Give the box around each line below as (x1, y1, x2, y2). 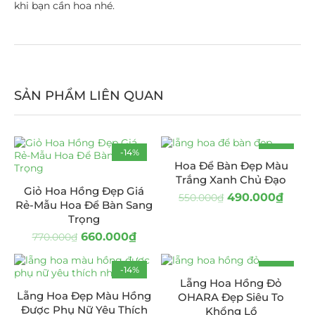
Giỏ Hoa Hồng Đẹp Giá (24, 184, 144, 198)
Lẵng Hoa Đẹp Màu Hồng (17, 289, 151, 302)
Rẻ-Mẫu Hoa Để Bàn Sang (15, 198, 153, 212)
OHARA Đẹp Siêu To (178, 290, 284, 304)
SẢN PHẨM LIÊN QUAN (14, 88, 164, 103)
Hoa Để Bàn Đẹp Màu (174, 159, 288, 172)
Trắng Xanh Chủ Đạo (176, 173, 286, 186)
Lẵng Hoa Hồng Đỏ (180, 276, 282, 290)
